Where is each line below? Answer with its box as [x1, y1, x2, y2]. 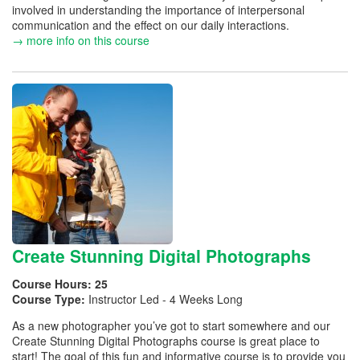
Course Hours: [12, 275, 95, 292]
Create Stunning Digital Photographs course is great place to [12, 332, 320, 349]
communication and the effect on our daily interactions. [12, 17, 289, 33]
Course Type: [12, 290, 88, 307]
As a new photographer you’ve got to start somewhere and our [12, 317, 330, 333]
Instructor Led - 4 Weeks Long [88, 290, 243, 307]
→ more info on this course [12, 32, 149, 48]
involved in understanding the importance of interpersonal [12, 2, 305, 18]
